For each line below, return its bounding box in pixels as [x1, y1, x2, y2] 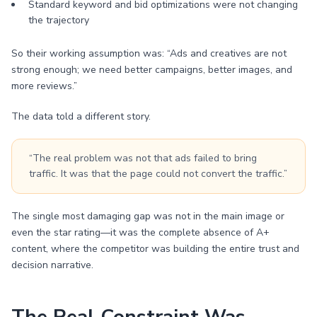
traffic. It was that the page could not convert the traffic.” [29, 167, 287, 180]
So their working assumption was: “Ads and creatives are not [11, 47, 287, 60]
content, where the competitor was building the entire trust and [11, 242, 299, 255]
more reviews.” [11, 79, 77, 93]
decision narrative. [11, 258, 93, 272]
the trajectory [28, 13, 89, 27]
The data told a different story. [11, 110, 151, 123]
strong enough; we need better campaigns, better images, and [11, 63, 292, 76]
